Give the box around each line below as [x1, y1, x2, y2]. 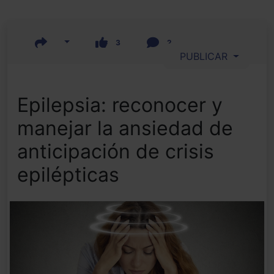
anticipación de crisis [17, 139, 214, 164]
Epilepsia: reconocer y [17, 93, 223, 117]
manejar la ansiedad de [17, 116, 233, 141]
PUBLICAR [174, 50, 231, 63]
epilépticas [17, 163, 119, 187]
